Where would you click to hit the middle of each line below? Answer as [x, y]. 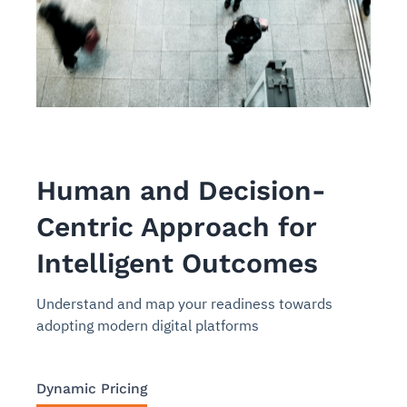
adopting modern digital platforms [148, 325]
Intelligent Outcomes [177, 263]
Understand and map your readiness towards [184, 303]
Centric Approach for [176, 226]
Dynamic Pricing [92, 388]
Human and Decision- [181, 190]
